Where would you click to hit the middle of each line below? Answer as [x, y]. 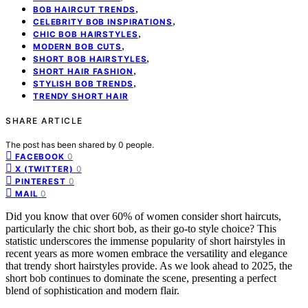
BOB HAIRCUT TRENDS [84, 9]
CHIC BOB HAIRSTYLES [86, 34]
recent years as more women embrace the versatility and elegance [146, 253]
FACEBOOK [40, 156]
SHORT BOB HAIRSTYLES [90, 59]
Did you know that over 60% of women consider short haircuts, [143, 216]
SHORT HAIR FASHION [83, 71]
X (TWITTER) [44, 169]
